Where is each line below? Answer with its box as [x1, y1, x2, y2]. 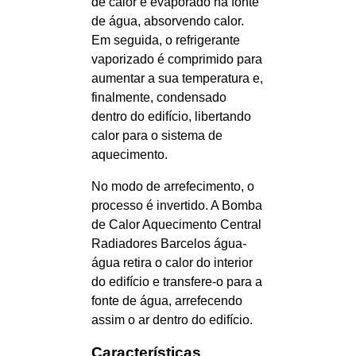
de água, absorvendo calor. [91, 14, 244, 28]
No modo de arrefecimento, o [91, 179, 254, 193]
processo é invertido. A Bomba [91, 198, 262, 212]
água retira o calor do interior [91, 255, 253, 269]
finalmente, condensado [91, 90, 226, 104]
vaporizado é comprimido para [91, 52, 262, 66]
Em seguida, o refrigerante [91, 33, 240, 47]
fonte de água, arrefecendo [91, 293, 242, 308]
